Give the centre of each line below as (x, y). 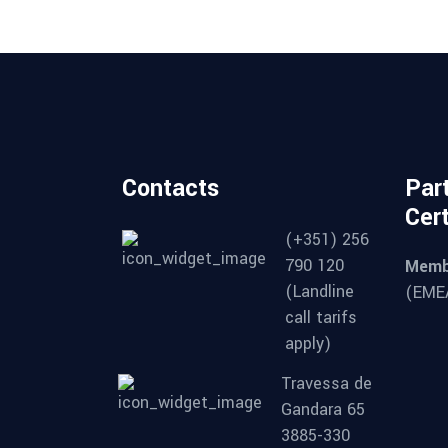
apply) (308, 343)
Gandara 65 (323, 409)
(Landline (319, 291)
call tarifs (321, 317)
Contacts (170, 188)
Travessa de (326, 383)
